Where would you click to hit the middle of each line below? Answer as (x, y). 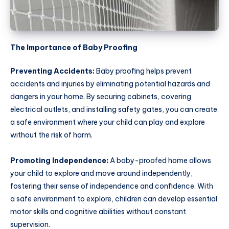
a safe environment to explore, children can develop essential (114, 199)
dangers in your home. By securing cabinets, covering (101, 96)
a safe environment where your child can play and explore (108, 122)
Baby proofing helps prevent (143, 71)
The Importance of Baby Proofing (74, 48)
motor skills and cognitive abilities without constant (98, 211)
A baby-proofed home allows (160, 160)
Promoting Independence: (59, 160)
